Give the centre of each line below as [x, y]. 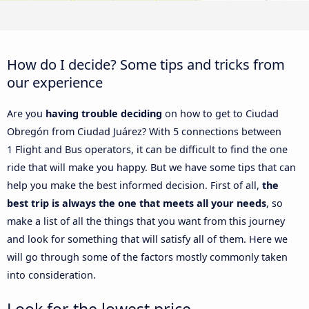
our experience [55, 82]
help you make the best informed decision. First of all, [134, 186]
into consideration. [51, 275]
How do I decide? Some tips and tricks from [146, 64]
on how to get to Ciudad [220, 114]
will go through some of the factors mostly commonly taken [147, 257]
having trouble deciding [104, 114]
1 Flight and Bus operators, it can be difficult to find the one [147, 150]
